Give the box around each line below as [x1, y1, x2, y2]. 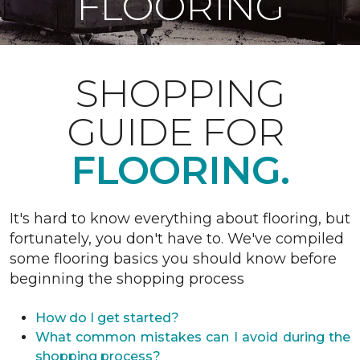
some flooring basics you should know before [10, 250, 337, 268]
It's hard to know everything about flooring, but [10, 210, 350, 227]
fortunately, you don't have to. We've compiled [10, 230, 344, 247]
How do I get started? [35, 310, 179, 325]
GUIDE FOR [66, 108, 294, 155]
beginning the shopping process [10, 270, 244, 288]
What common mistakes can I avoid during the [35, 329, 350, 345]
